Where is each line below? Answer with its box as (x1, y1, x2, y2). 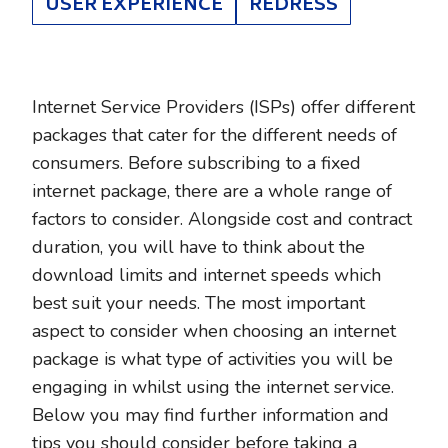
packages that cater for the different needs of (32, 123, 397, 147)
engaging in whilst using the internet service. (32, 375, 394, 399)
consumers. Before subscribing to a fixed (32, 151, 361, 175)
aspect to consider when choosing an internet (32, 319, 396, 343)
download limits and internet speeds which (32, 263, 381, 287)
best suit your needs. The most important (32, 291, 365, 315)
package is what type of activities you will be (32, 347, 393, 371)
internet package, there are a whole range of (32, 179, 392, 203)
